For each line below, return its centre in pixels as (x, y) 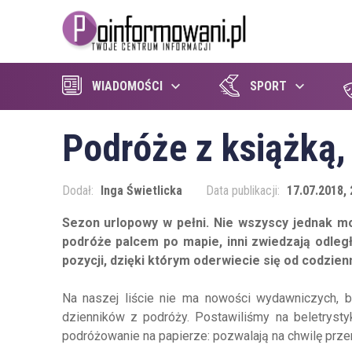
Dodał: (79, 191)
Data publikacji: (244, 191)
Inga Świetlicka (141, 191)
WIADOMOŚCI (127, 86)
